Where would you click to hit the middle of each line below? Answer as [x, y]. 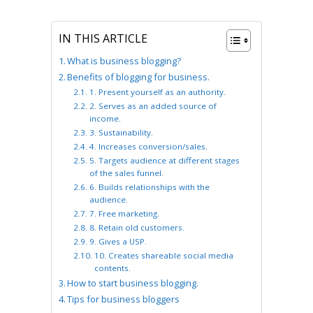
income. [105, 118]
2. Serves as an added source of [153, 106]
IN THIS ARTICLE [103, 39]
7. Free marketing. [124, 213]
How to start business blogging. [133, 283]
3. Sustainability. [121, 132]
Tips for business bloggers [124, 299]
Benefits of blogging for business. [139, 77]
